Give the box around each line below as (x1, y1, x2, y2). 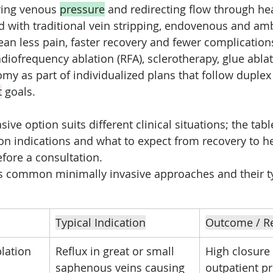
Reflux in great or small (55, 244, 177, 258)
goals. (2, 84, 35, 99)
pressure (60, 2, 105, 16)
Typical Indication (55, 215, 146, 230)
